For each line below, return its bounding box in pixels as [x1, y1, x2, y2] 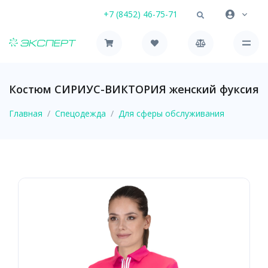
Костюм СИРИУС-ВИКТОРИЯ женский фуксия [9, 81, 259, 96]
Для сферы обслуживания [118, 107, 224, 119]
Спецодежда [55, 107, 106, 119]
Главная [9, 107, 42, 119]
